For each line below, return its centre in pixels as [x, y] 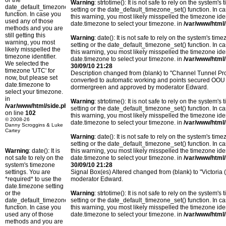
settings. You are [28, 172]
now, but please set [31, 78]
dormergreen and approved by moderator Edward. [139, 88]
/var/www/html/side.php [38, 106]
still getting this [25, 35]
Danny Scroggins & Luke [34, 125]
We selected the [27, 64]
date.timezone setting [34, 186]
